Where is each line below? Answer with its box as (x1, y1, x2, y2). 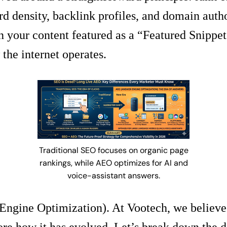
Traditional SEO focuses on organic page (39, 144, 188, 156)
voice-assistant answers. (67, 170, 160, 181)
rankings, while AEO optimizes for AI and (39, 157, 188, 168)
